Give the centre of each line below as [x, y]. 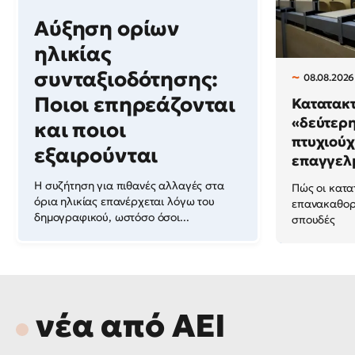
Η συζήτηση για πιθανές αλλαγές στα [129, 185]
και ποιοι [80, 130]
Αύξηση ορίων [107, 28]
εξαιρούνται [96, 155]
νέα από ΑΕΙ [131, 325]
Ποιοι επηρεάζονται [135, 104]
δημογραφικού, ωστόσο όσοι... [112, 217]
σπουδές [313, 219]
